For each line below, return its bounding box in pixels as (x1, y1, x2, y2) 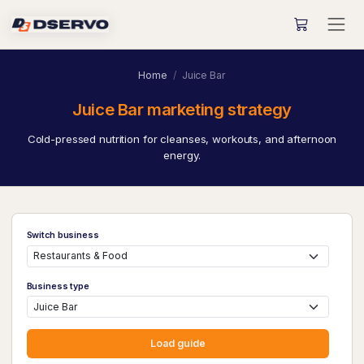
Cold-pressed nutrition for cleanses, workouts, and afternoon (27, 132, 337, 145)
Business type (26, 280, 89, 292)
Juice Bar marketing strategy (72, 99, 292, 119)
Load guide (149, 337, 206, 350)
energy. (163, 149, 201, 162)
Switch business (26, 230, 99, 240)
